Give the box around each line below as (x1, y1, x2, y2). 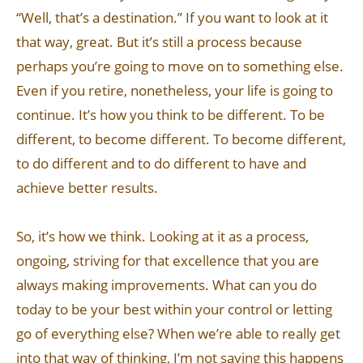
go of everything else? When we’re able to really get (16, 324, 340, 343)
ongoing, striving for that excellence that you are (16, 251, 319, 270)
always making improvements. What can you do (16, 275, 317, 294)
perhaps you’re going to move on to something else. (16, 57, 344, 75)
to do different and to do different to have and (16, 154, 306, 173)
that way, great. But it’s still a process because (16, 32, 302, 51)
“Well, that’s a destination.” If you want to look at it (16, 8, 328, 27)
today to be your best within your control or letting (16, 300, 332, 318)
